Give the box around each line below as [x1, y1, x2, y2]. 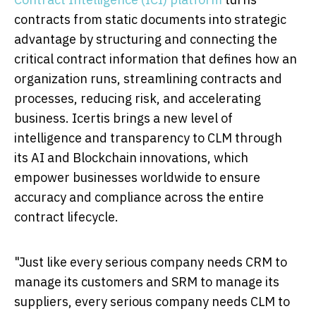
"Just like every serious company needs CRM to [14, 253, 287, 270]
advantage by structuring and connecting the [14, 30, 277, 47]
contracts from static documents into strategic [14, 11, 286, 28]
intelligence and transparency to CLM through [14, 129, 282, 146]
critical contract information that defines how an [14, 50, 297, 67]
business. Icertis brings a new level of [14, 109, 233, 126]
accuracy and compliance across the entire [14, 188, 264, 205]
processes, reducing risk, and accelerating [14, 90, 261, 107]
